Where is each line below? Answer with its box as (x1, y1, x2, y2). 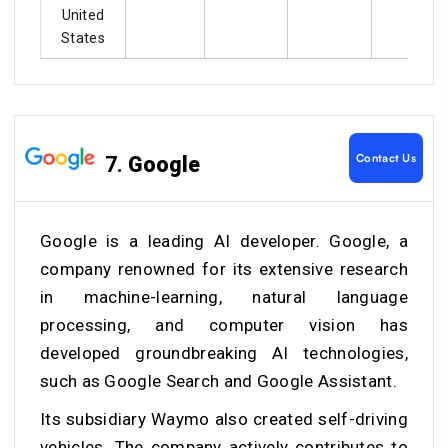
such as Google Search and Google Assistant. (40, 370, 402, 391)
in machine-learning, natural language (40, 286, 408, 307)
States (61, 30, 105, 47)
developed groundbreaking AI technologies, (40, 342, 408, 363)
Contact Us (356, 151, 416, 166)
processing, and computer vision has (40, 314, 408, 335)
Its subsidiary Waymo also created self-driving (40, 408, 408, 429)
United (61, 7, 105, 24)
